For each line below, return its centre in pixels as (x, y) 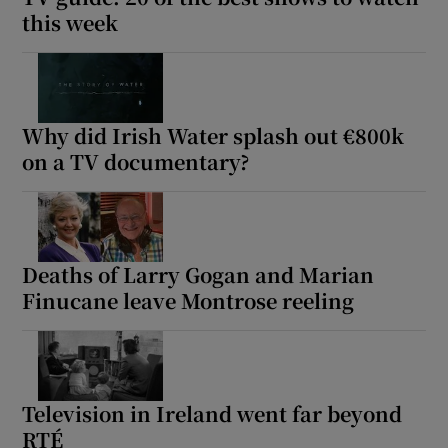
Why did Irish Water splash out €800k (213, 135)
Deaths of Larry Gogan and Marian (198, 274)
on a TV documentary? (136, 161)
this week (70, 22)
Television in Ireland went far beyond (212, 413)
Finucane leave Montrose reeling (188, 300)
